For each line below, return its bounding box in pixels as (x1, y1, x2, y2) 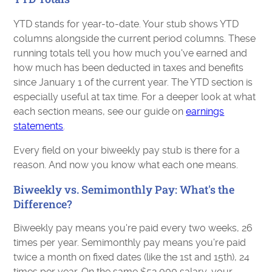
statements (13, 120, 64, 132)
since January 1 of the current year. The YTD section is (13, 76, 253, 88)
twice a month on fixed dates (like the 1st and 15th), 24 (13, 251, 250, 263)
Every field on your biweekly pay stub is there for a (13, 144, 240, 156)
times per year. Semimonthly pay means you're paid (13, 237, 246, 248)
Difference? (13, 197, 73, 211)
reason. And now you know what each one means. (13, 159, 239, 171)
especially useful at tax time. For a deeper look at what (13, 91, 256, 103)
